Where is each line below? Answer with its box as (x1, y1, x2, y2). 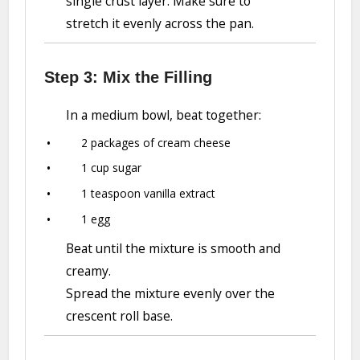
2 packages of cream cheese (81, 134, 231, 150)
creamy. (66, 262, 112, 280)
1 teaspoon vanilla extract (81, 186, 216, 202)
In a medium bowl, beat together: (66, 105, 262, 124)
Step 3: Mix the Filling (43, 67, 212, 86)
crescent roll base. (66, 307, 174, 325)
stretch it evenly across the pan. (66, 14, 255, 32)
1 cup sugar (81, 160, 142, 176)
